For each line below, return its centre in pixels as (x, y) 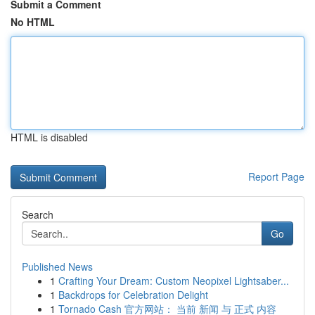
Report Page (276, 176)
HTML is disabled (49, 137)
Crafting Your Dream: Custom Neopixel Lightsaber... (174, 281)
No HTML (33, 22)
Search (38, 214)
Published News (57, 266)
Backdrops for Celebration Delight (133, 295)
